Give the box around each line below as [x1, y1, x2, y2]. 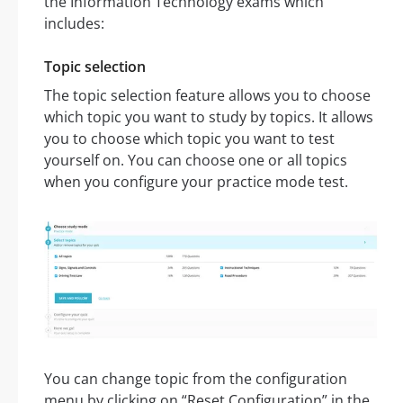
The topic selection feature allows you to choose [44, 85, 371, 105]
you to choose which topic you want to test [44, 128, 335, 148]
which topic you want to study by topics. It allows [44, 106, 373, 127]
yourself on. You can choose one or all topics [44, 149, 347, 170]
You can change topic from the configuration [44, 369, 347, 390]
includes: [44, 13, 104, 33]
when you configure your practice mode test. [44, 171, 348, 192]
